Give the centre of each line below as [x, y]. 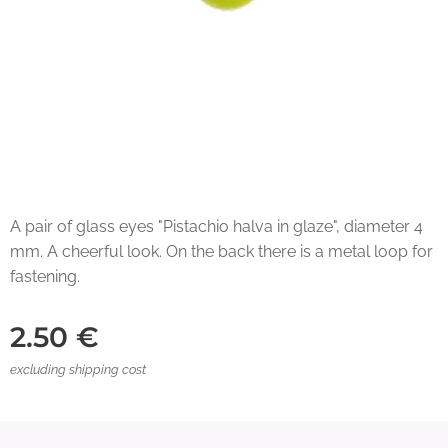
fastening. [45, 276]
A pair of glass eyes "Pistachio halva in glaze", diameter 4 [216, 226]
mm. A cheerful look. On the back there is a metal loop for [221, 251]
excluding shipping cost [78, 369]
